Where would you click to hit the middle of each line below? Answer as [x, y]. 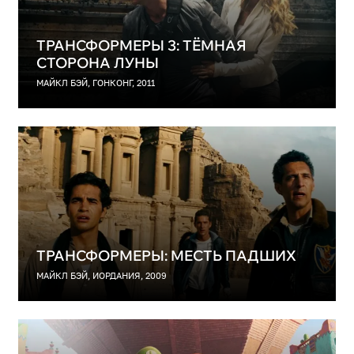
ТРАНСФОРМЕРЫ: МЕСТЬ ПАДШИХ [166, 255]
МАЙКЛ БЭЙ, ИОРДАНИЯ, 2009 [101, 275]
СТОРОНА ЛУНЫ [97, 63]
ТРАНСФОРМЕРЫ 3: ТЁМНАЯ [141, 45]
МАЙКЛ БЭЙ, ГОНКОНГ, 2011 [95, 83]
